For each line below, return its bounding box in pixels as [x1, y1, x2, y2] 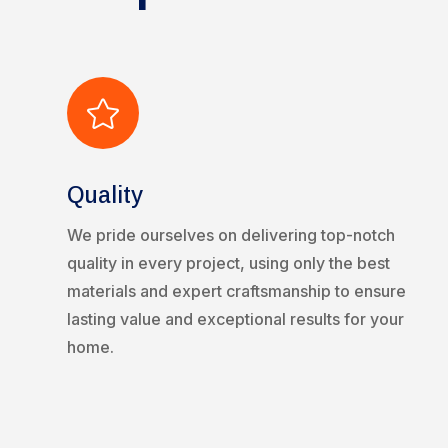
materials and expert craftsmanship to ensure [67, 281, 407, 302]
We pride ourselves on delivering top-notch [67, 225, 396, 246]
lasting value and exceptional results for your [67, 309, 405, 330]
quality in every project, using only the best [67, 253, 391, 274]
